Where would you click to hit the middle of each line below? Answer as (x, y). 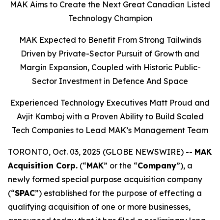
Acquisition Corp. (43, 165)
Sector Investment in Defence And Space (110, 81)
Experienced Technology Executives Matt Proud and (110, 103)
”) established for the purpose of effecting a (118, 193)
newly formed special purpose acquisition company (105, 179)
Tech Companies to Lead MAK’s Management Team (110, 130)
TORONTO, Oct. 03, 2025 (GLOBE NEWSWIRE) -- (101, 152)
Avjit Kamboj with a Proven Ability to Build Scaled (110, 116)
